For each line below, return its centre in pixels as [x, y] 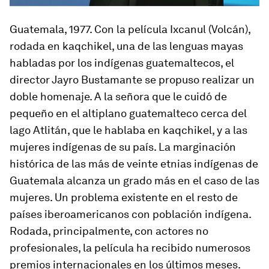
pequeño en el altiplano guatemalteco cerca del [128, 113]
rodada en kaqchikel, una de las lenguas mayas [126, 46]
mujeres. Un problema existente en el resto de [124, 198]
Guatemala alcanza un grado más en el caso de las [134, 181]
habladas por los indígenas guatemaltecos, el [122, 63]
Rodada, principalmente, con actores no [109, 231]
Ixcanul [188, 29]
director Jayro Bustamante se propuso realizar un [132, 80]
